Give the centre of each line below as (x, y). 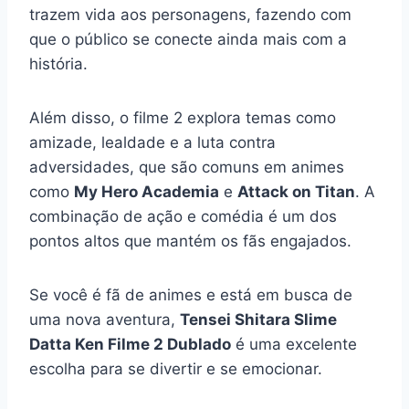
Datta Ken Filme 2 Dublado (130, 344)
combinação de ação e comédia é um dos (183, 216)
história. (58, 63)
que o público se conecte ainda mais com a (188, 39)
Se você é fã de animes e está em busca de (191, 294)
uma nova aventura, (105, 319)
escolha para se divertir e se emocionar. (176, 368)
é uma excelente (294, 344)
